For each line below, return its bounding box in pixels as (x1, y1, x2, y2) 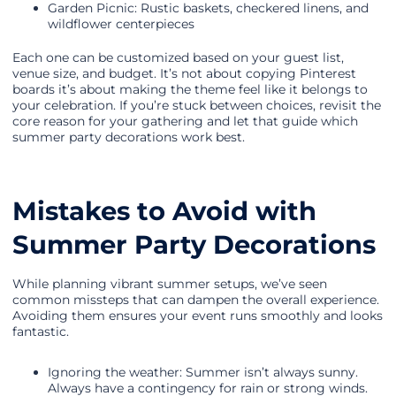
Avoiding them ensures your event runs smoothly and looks (12, 308, 383, 324)
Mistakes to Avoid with (12, 195, 316, 227)
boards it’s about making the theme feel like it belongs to (12, 81, 368, 98)
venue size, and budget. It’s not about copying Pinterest (12, 65, 356, 82)
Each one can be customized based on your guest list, (12, 49, 344, 66)
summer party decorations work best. (12, 129, 245, 146)
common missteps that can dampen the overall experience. (12, 292, 379, 308)
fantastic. (12, 324, 69, 340)
